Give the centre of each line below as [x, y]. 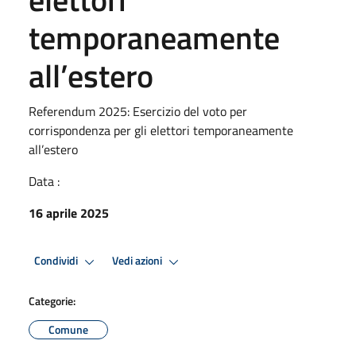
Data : [44, 181]
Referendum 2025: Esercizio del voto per [138, 111]
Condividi [57, 261]
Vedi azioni [138, 261]
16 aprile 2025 [69, 213]
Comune [68, 329]
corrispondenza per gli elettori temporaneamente [161, 130]
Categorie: [52, 300]
